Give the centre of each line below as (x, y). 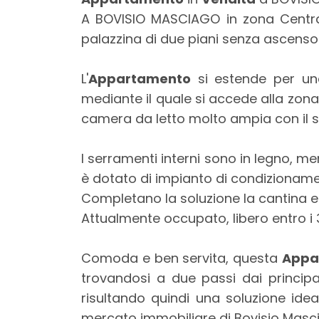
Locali (39, 140)
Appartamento (139, 79)
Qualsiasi (59, 198)
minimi (42, 159)
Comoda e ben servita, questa (182, 258)
